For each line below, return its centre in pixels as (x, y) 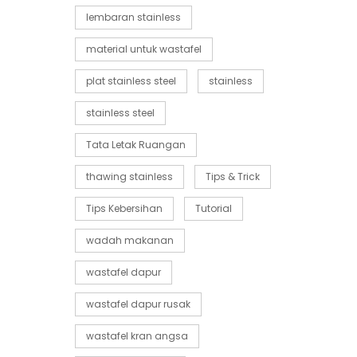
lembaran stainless (133, 18)
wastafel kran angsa (137, 336)
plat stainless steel (131, 81)
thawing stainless (129, 177)
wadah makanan (129, 241)
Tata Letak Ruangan (135, 145)
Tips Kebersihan (124, 209)
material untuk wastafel (143, 49)
